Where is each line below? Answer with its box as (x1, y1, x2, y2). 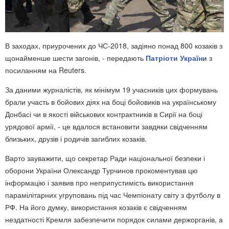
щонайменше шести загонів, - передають (5, 53, 146, 63)
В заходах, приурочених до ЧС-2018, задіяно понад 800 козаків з (5, 40, 222, 51)
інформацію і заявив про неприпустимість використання (5, 177, 194, 188)
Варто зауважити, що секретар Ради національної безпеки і (5, 153, 205, 164)
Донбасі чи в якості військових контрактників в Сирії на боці (5, 109, 202, 120)
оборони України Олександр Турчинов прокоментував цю (5, 165, 198, 176)
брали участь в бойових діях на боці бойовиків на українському (5, 97, 216, 107)
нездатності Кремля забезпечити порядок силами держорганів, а (5, 214, 223, 225)
